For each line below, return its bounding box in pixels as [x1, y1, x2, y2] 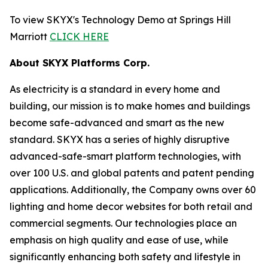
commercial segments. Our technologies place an [10, 217, 237, 229]
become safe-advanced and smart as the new [10, 117, 224, 129]
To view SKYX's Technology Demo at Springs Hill [10, 14, 231, 26]
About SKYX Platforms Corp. [10, 57, 150, 69]
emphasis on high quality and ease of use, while [10, 234, 229, 246]
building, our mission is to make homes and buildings [10, 100, 250, 112]
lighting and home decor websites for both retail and [10, 200, 252, 212]
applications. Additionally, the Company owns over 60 [10, 184, 256, 196]
